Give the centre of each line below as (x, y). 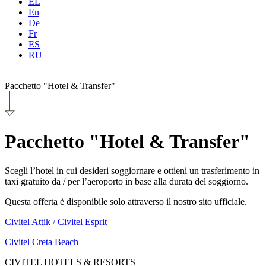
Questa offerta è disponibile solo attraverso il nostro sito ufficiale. (126, 201)
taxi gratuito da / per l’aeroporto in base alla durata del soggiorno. (126, 181)
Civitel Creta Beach (42, 242)
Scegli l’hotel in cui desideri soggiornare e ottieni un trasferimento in (132, 170)
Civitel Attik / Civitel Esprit (56, 221)
